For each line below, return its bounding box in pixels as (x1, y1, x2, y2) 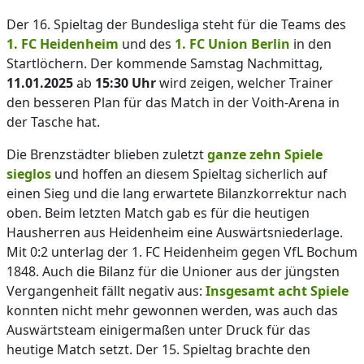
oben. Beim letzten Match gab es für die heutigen (6, 204, 310, 222)
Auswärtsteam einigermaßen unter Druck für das (6, 321, 310, 339)
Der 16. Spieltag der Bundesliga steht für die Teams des (6, 15, 346, 33)
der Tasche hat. (6, 113, 100, 131)
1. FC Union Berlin (175, 35, 290, 53)
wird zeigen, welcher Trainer (156, 74, 333, 92)
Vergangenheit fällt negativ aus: (6, 282, 206, 300)
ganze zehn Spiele (207, 145, 323, 163)
